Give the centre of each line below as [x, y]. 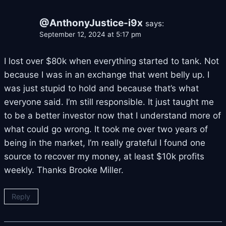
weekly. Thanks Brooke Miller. [64, 170]
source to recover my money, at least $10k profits [104, 156]
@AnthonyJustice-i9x [91, 23]
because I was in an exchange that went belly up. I [107, 74]
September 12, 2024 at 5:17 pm [90, 34]
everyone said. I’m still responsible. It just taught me [109, 102]
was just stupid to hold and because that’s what [101, 88]
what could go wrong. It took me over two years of [106, 129]
